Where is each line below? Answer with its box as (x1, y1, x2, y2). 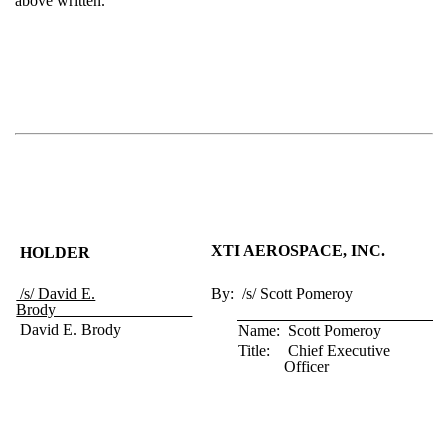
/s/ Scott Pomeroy (238, 285, 354, 303)
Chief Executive (284, 342, 391, 360)
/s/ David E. (16, 285, 96, 303)
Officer (284, 358, 330, 376)
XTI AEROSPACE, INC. (211, 242, 386, 260)
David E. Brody (16, 321, 122, 339)
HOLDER (20, 244, 91, 262)
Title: (238, 342, 271, 360)
